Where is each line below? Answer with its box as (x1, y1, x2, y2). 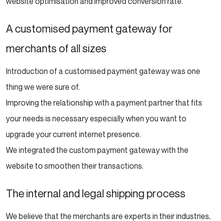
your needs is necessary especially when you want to (6, 113, 186, 123)
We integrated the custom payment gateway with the (6, 145, 188, 155)
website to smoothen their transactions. (6, 160, 144, 171)
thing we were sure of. (6, 81, 80, 92)
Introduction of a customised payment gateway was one (6, 66, 200, 76)
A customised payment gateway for (6, 22, 173, 35)
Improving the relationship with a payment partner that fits (6, 97, 202, 108)
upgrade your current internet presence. (6, 129, 141, 139)
